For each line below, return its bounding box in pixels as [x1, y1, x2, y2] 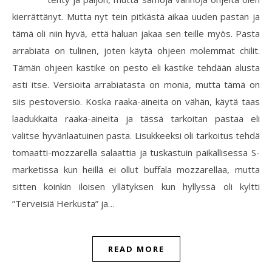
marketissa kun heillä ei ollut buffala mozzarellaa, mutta [12, 163, 260, 175]
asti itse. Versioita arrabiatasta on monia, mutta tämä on [12, 78, 260, 90]
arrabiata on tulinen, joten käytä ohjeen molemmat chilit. [12, 44, 260, 56]
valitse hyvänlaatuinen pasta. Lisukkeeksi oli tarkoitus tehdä [12, 129, 260, 141]
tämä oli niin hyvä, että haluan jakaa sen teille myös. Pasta [12, 27, 260, 39]
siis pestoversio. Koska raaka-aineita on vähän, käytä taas [12, 95, 260, 107]
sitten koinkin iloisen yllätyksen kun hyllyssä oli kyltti [12, 180, 260, 192]
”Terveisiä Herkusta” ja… [12, 197, 115, 209]
